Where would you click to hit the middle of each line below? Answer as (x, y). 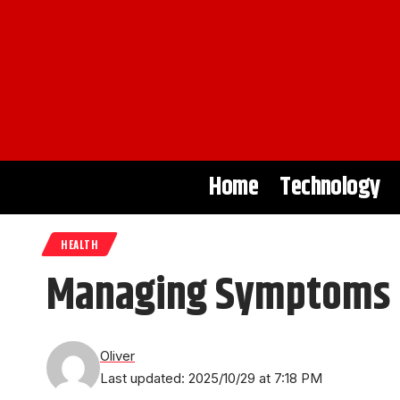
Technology (330, 187)
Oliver (117, 356)
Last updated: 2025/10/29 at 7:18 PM (211, 379)
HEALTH (80, 244)
